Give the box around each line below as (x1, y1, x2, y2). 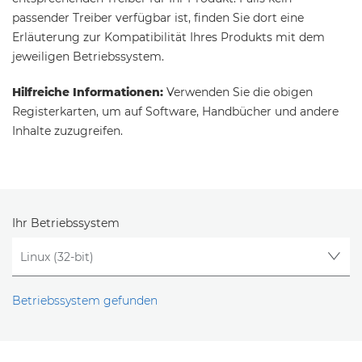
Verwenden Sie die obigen (163, 85, 313, 99)
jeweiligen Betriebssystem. (12, 49, 164, 64)
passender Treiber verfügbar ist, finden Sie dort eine (12, 11, 304, 25)
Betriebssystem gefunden (12, 293, 158, 309)
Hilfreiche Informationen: (12, 85, 163, 99)
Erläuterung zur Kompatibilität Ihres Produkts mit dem (12, 30, 325, 44)
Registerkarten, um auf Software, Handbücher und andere (12, 104, 339, 119)
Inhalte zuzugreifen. (12, 124, 123, 138)
